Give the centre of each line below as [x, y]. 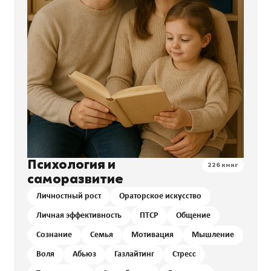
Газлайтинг [134, 255]
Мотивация [152, 235]
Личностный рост [69, 197]
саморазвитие [75, 180]
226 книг [223, 165]
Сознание [54, 235]
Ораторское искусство [160, 197]
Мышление [213, 235]
